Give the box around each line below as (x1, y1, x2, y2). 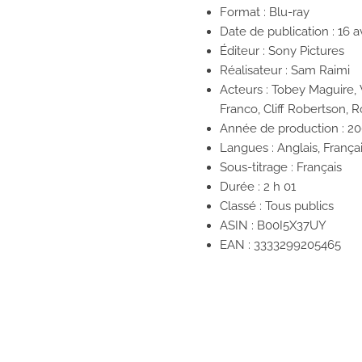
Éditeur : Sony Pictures (219, 44, 344, 59)
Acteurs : (219, 82, 271, 98)
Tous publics (264, 199, 334, 214)
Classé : (219, 199, 265, 214)
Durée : (219, 179, 263, 195)
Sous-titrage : (219, 160, 297, 175)
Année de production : (219, 121, 347, 137)
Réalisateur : (219, 63, 291, 78)
